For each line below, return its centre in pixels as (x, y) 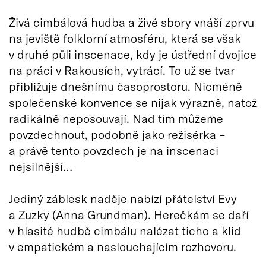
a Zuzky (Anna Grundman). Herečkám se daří (129, 215)
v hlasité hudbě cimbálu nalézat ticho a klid (125, 231)
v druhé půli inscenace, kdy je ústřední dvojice (133, 54)
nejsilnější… (41, 167)
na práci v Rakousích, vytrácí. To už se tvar (122, 70)
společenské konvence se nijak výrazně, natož (133, 102)
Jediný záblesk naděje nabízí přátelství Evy (123, 199)
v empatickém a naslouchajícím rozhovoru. (123, 247)
